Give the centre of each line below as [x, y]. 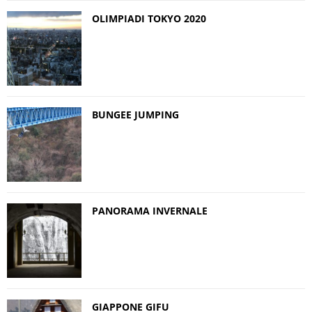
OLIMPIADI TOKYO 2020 [149, 18]
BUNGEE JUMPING [135, 114]
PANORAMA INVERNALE [150, 210]
